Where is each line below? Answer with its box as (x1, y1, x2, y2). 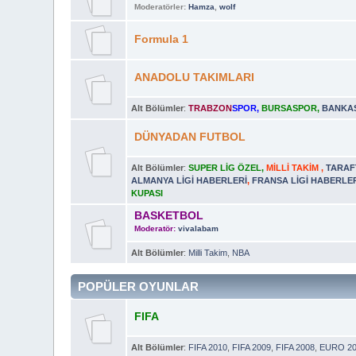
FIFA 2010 (188, 342, 228, 352)
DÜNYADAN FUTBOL (133, 130, 246, 143)
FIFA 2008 (276, 342, 315, 352)
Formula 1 (133, 33, 188, 45)
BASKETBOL (133, 209, 203, 222)
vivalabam (177, 223, 219, 233)
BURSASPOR (261, 103, 318, 113)
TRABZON (188, 103, 233, 113)
